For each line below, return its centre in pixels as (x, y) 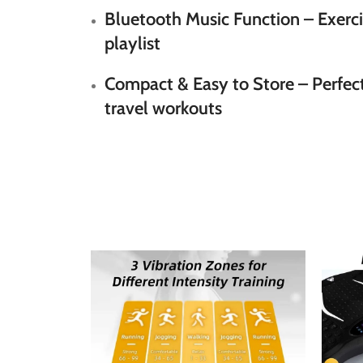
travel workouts (163, 108)
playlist (132, 43)
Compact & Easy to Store (199, 84)
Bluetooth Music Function (202, 19)
